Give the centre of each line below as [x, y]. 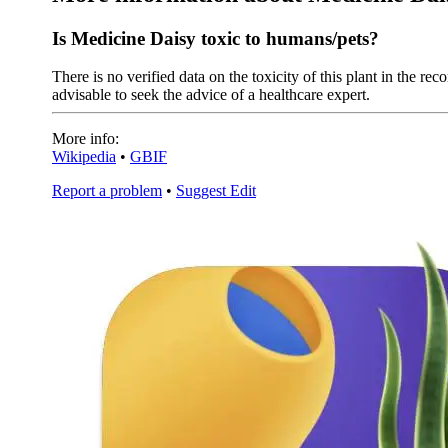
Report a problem [107, 191]
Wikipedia [84, 157]
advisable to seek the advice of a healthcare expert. [211, 95]
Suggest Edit [216, 191]
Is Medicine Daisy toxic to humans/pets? [215, 38]
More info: [85, 139]
